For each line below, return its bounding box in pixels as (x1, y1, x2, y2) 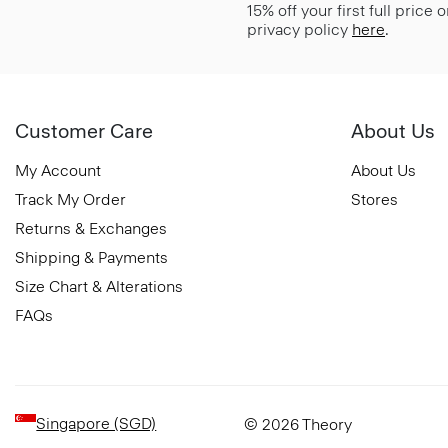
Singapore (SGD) (36, 413, 157, 433)
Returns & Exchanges (15, 218, 167, 238)
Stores (351, 189, 398, 209)
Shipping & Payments (15, 247, 168, 267)
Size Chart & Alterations (15, 276, 183, 296)
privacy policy (247, 19, 352, 39)
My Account (15, 160, 101, 180)
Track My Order (15, 189, 126, 209)
